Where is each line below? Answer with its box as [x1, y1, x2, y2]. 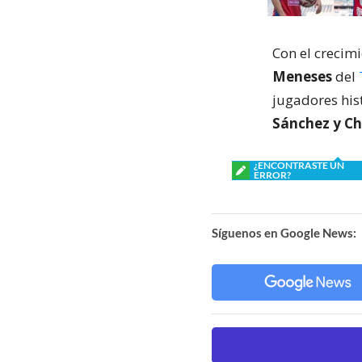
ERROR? [254, 169, 291, 181]
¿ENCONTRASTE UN [254, 159, 344, 171]
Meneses [272, 67, 332, 86]
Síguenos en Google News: [212, 225, 356, 240]
